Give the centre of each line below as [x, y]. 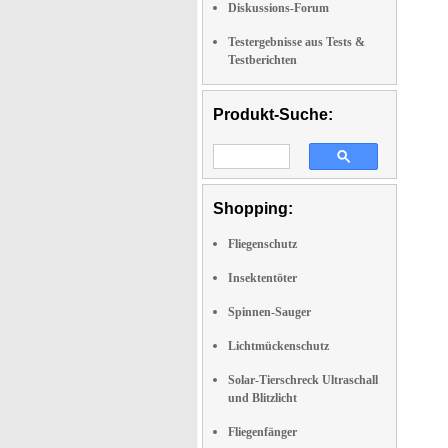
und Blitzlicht [262, 398]
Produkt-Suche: [273, 114]
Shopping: [253, 208]
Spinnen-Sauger [269, 312]
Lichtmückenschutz [278, 346]
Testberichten [262, 60]
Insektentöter [262, 278]
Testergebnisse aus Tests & [296, 42]
